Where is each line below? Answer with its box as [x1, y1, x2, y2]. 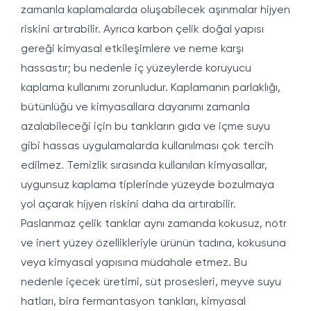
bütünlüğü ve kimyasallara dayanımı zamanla [21, 102, 250, 113]
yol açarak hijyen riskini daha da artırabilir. [21, 199, 236, 210]
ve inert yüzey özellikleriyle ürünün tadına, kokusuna [21, 238, 286, 249]
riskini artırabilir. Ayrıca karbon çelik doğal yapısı [21, 24, 264, 35]
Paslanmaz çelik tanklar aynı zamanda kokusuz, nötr [21, 219, 287, 230]
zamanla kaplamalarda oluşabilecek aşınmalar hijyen [21, 5, 290, 16]
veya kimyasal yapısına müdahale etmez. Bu [21, 258, 247, 269]
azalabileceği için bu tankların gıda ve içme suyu [21, 121, 270, 133]
